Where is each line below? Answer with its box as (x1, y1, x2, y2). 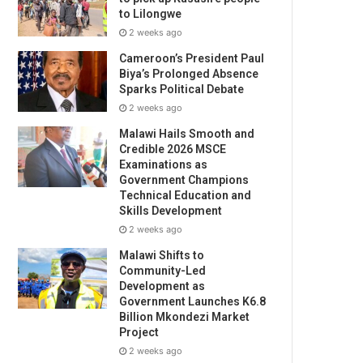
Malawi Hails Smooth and (119, 127, 255, 140)
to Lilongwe (119, 7, 182, 20)
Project (119, 326, 160, 339)
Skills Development (119, 204, 223, 217)
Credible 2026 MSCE (119, 143, 227, 156)
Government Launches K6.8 (119, 295, 267, 308)
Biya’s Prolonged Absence (119, 67, 259, 80)
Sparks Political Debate (119, 83, 245, 96)
